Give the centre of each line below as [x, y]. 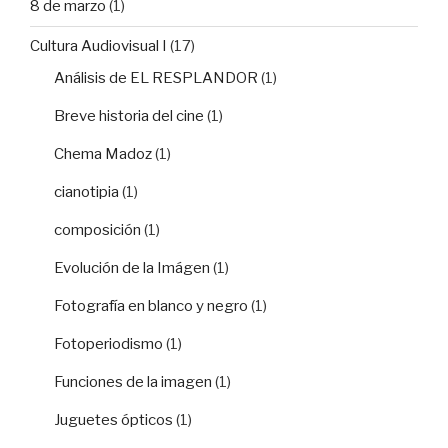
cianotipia [86, 191]
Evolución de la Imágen [132, 267]
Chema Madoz [103, 153]
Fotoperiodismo [108, 343]
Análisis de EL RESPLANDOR [156, 77]
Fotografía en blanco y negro [151, 305]
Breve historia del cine [129, 115]
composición [97, 229]
